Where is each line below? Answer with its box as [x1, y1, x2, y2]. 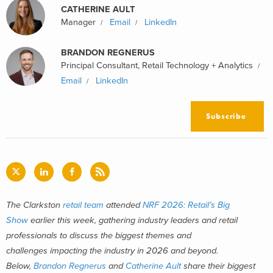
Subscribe [206, 111, 247, 121]
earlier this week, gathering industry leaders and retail [28, 214, 238, 225]
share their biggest [181, 260, 255, 271]
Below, [6, 260, 34, 271]
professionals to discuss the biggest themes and [6, 230, 191, 241]
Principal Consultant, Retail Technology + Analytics [61, 60, 253, 71]
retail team [63, 199, 104, 210]
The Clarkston [6, 199, 63, 210]
